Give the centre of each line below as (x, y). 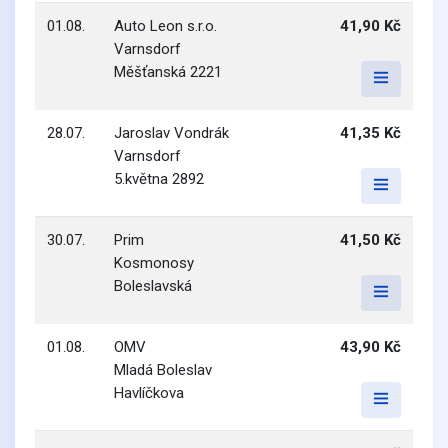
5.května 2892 (159, 179)
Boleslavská (153, 286)
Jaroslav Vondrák (171, 133)
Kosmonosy (154, 263)
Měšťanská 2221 (168, 72)
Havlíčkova (149, 393)
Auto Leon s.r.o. (165, 26)
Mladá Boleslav (163, 370)
